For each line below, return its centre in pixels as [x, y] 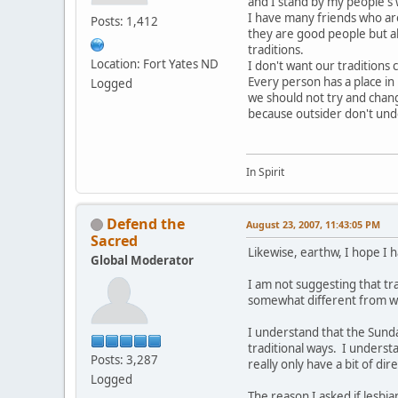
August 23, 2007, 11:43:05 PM [313, 224]
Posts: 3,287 [124, 359]
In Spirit [265, 171]
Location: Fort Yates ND [155, 64]
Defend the [146, 223]
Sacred [114, 240]
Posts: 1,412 [124, 21]
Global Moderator [142, 260]
